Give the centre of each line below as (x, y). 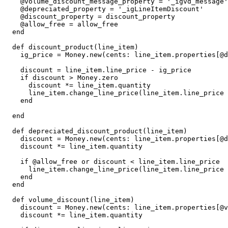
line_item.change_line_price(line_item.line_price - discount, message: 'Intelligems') (16, 169)
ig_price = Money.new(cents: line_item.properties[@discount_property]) (12, 55)
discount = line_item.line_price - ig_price (12, 70)
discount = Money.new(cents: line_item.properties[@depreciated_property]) (12, 139)
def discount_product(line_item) (8, 47)
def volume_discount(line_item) (8, 200)
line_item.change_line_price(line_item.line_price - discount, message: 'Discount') (16, 93)
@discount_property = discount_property (12, 17)
